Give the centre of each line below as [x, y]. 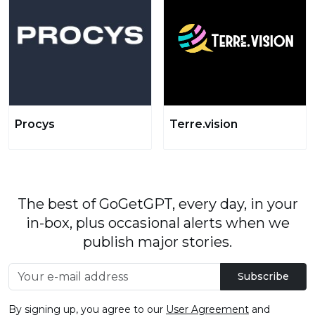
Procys [35, 124]
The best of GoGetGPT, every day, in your [157, 204]
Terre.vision [204, 124]
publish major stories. [157, 242]
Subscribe [263, 276]
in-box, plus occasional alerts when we [157, 223]
